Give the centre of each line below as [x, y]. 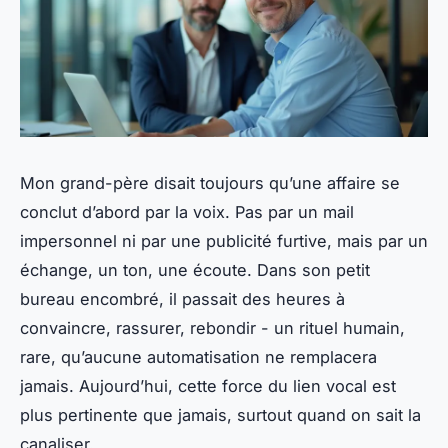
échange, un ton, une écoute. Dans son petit [195, 270]
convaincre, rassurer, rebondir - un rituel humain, [212, 328]
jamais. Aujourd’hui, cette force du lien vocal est [208, 386]
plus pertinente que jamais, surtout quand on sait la [220, 415]
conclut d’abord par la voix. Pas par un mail [187, 212]
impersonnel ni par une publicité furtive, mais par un [224, 241]
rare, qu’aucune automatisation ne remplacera [198, 357]
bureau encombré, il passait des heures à [182, 299]
